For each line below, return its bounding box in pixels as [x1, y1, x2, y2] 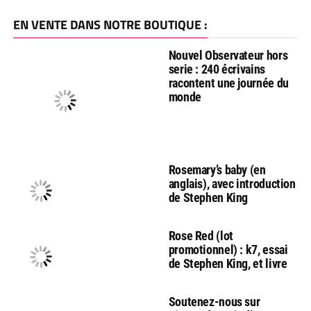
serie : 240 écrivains [168, 61, 265, 76]
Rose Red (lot [168, 228, 233, 243]
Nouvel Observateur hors [168, 47, 288, 62]
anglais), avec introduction [168, 176, 296, 191]
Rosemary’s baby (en [168, 162, 266, 177]
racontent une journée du [168, 75, 289, 90]
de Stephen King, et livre [168, 255, 287, 271]
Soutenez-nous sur [168, 294, 260, 309]
